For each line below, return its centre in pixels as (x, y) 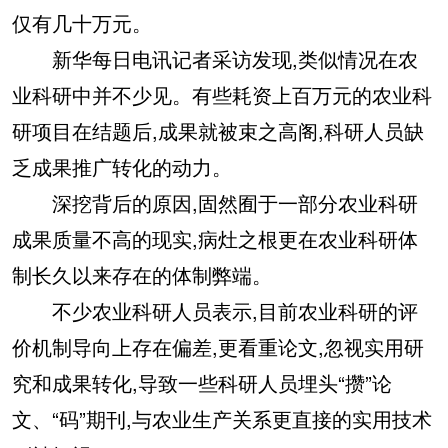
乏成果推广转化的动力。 (122, 167)
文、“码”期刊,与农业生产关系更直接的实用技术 (222, 419)
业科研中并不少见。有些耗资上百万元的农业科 (222, 95)
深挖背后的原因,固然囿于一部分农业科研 (215, 203)
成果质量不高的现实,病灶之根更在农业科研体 (215, 239)
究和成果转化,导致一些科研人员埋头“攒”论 (202, 383)
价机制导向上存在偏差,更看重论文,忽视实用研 (218, 347)
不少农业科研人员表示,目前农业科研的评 (215, 311)
